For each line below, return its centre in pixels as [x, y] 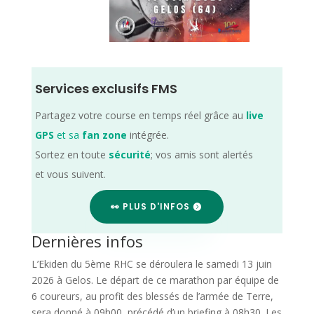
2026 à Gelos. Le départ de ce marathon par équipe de [155, 280]
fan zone [104, 135]
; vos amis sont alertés [202, 154]
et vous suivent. [70, 174]
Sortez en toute [71, 154]
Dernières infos [87, 241]
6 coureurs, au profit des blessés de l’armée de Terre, [152, 296]
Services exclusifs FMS [106, 88]
